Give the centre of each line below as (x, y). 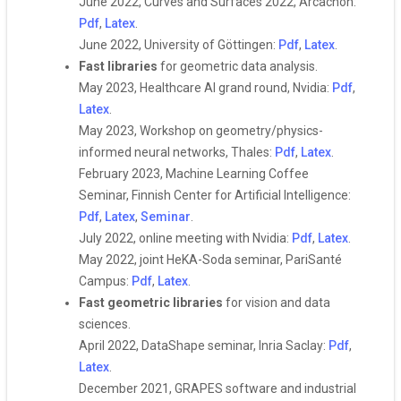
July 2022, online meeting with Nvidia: (185, 238)
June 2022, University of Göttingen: (179, 45)
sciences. (105, 324)
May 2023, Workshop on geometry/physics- (201, 131)
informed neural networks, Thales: (177, 152)
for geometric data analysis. (238, 66)
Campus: (105, 281)
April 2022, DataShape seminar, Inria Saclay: (204, 346)
